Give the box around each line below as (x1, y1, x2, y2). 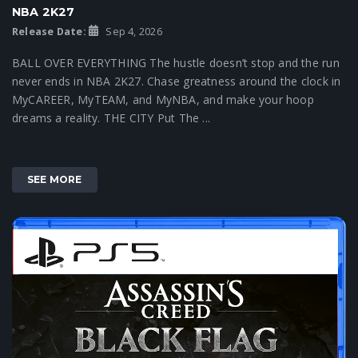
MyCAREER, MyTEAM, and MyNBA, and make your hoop (12, 91, 314, 107)
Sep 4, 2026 (103, 24, 162, 38)
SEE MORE (27, 173, 82, 185)
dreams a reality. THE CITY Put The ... (12, 109, 210, 125)
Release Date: (12, 24, 86, 38)
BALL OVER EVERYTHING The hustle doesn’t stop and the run (12, 54, 340, 70)
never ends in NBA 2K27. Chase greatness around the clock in (12, 73, 341, 89)
